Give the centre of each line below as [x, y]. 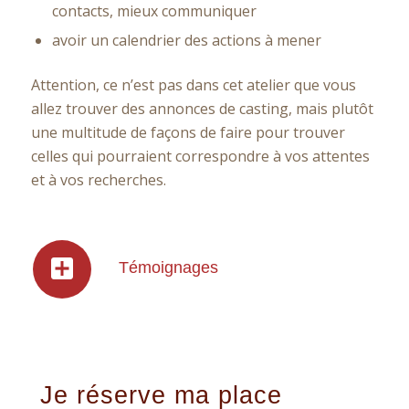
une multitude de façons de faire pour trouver [188, 132]
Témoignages [168, 268]
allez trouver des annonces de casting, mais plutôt [202, 108]
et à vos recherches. [98, 179]
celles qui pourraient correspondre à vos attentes [200, 156]
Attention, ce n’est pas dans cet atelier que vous [193, 84]
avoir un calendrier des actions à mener [186, 40]
